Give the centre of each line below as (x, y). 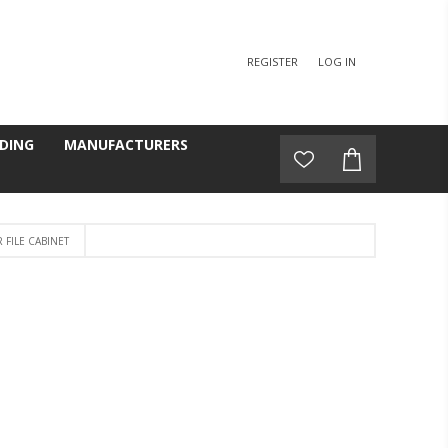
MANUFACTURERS (125, 144)
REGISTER (272, 61)
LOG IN (337, 61)
